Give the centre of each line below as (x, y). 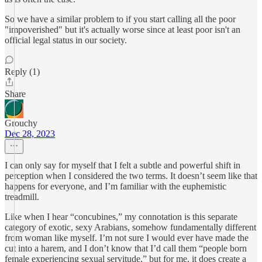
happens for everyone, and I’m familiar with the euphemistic (116, 186)
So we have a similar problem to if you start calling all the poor (120, 19)
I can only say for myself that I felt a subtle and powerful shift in (123, 165)
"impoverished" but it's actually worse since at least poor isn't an (123, 30)
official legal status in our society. (66, 40)
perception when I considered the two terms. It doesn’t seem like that (131, 176)
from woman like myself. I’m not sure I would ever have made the (127, 238)
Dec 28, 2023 (30, 134)
